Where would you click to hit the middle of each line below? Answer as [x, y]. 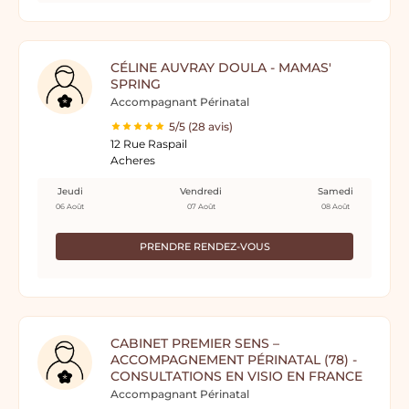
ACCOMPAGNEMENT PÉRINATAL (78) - [234, 360]
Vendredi [201, 191]
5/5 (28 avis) [201, 126]
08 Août [336, 206]
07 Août [201, 206]
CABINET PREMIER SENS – [195, 343]
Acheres [133, 160]
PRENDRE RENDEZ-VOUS [204, 246]
